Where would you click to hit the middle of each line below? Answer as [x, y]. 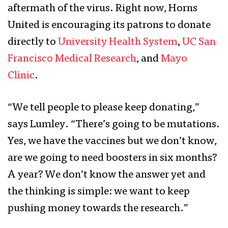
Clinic [21, 76]
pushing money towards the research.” [99, 209]
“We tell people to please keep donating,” [104, 108]
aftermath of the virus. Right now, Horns [103, 9]
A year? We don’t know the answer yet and [107, 176]
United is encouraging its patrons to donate [109, 26]
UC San [199, 43]
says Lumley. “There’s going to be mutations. [114, 125]
